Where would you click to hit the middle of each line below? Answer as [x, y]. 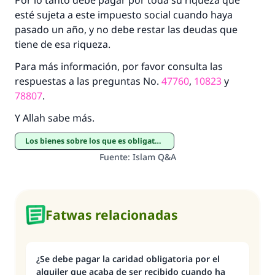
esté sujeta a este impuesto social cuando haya [124, 15]
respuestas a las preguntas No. [88, 81]
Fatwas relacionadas [112, 215]
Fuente [113, 157]
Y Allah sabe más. [55, 118]
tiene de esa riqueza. [64, 44]
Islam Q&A [154, 157]
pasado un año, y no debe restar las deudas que [126, 29]
